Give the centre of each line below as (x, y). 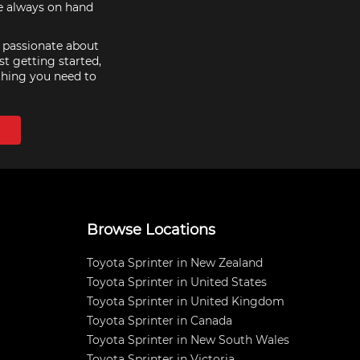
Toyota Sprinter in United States (177, 282)
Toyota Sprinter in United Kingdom (186, 301)
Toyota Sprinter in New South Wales (188, 340)
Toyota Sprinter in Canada (160, 321)
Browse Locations (151, 230)
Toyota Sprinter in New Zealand (175, 263)
